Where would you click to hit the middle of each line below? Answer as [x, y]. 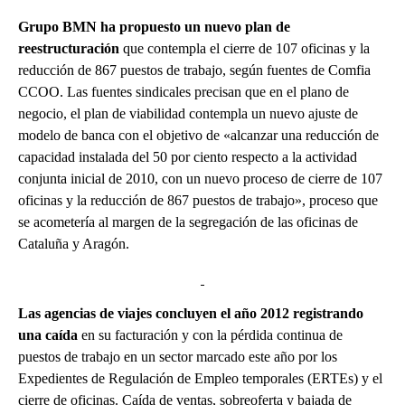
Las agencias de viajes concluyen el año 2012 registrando [191, 313]
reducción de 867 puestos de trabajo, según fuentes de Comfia [194, 71]
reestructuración [69, 49]
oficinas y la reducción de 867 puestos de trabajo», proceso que [198, 201]
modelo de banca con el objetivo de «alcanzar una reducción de [198, 136]
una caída [48, 334]
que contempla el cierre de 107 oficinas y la [245, 49]
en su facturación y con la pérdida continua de [210, 334]
